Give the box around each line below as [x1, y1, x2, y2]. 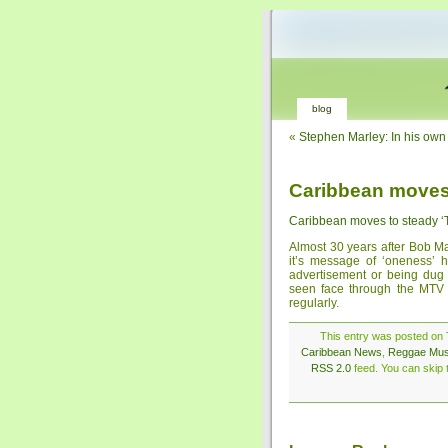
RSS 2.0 [310, 362, 351, 374]
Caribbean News [301, 346, 382, 358]
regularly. [289, 296, 339, 310]
